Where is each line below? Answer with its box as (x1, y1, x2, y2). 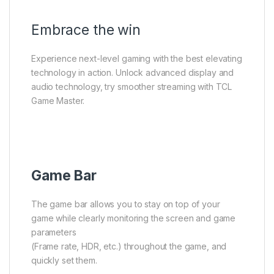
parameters (31, 227, 76, 238)
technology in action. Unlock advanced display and (31, 67, 234, 78)
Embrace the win (31, 21, 141, 39)
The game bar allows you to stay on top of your (31, 199, 220, 210)
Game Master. (31, 95, 85, 106)
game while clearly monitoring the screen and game (31, 213, 236, 224)
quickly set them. (31, 255, 97, 266)
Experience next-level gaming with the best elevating (31, 53, 242, 64)
